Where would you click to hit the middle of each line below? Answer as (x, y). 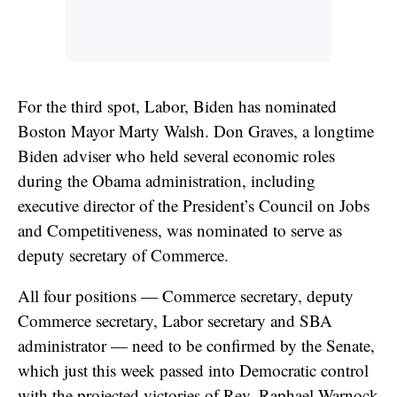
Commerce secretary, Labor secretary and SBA (175, 320)
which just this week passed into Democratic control (193, 370)
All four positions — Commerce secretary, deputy (186, 295)
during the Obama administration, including (167, 180)
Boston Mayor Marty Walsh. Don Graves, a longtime (196, 130)
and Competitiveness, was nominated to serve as (180, 230)
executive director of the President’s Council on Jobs (194, 205)
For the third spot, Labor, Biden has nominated (177, 105)
